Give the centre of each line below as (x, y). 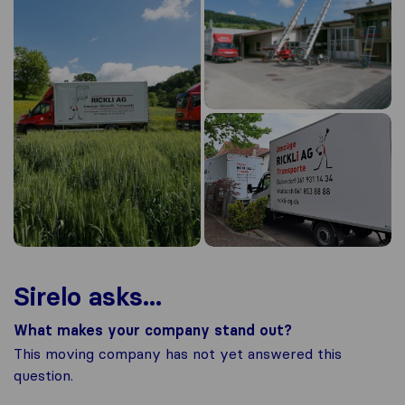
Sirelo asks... (88, 297)
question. (43, 376)
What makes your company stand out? (153, 330)
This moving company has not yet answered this (178, 354)
